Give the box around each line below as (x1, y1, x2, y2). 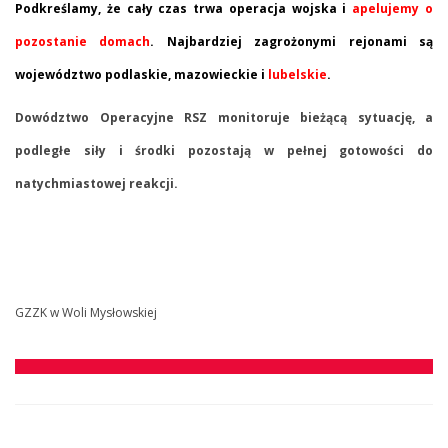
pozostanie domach (15, 32, 151, 50)
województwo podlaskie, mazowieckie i (15, 65, 268, 83)
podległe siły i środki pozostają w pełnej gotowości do (15, 141, 433, 159)
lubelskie (268, 65, 327, 83)
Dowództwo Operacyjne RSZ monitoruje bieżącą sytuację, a (15, 108, 433, 126)
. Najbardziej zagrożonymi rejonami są (150, 32, 434, 50)
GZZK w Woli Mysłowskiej (15, 303, 157, 321)
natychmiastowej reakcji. (15, 174, 178, 192)
